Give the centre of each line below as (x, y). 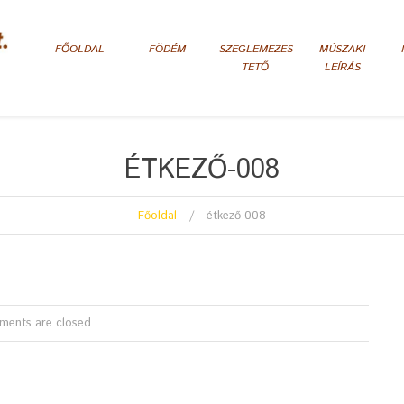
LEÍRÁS (342, 67)
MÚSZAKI (342, 49)
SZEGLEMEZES (256, 49)
